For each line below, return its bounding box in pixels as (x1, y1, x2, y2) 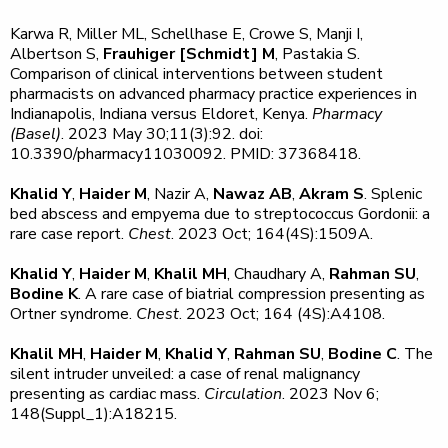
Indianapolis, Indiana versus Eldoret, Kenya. (10, 103, 312, 125)
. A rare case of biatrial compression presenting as (78, 283, 425, 305)
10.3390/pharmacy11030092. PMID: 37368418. (10, 143, 361, 165)
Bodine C (328, 343, 397, 365)
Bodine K (10, 283, 78, 305)
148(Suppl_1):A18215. (10, 403, 177, 425)
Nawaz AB (213, 183, 292, 205)
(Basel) (10, 123, 61, 145)
